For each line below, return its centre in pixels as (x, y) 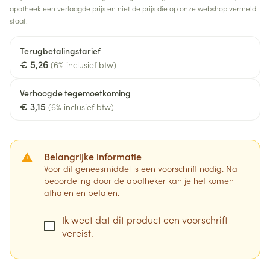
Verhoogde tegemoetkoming (75, 93)
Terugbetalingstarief (60, 51)
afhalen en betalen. (82, 192)
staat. (19, 20)
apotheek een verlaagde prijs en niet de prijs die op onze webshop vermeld (133, 8)
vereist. (78, 233)
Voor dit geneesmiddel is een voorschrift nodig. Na (141, 168)
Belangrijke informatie (93, 156)
